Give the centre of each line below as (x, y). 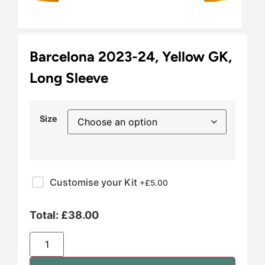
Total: (45, 215)
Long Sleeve (69, 78)
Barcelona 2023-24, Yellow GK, (131, 57)
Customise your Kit (95, 182)
